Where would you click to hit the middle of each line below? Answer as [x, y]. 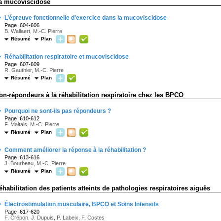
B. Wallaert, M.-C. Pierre [33, 31]
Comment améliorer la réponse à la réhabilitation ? [75, 150]
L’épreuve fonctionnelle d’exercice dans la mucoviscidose [86, 18]
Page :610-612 [22, 118]
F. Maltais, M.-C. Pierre [32, 124]
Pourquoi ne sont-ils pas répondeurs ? [58, 111]
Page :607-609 [22, 64]
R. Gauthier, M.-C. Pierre [34, 70]
